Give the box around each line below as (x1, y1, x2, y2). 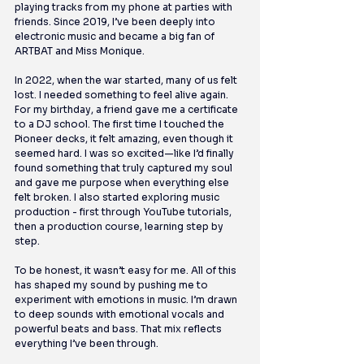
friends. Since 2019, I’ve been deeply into (15, 15, 218, 28)
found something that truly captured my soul (15, 162, 235, 175)
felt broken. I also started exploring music (15, 191, 222, 204)
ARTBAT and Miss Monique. (15, 45, 145, 58)
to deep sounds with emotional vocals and (15, 308, 227, 321)
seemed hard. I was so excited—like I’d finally (15, 147, 236, 160)
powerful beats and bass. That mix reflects (15, 323, 224, 336)
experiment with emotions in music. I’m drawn (15, 293, 240, 306)
